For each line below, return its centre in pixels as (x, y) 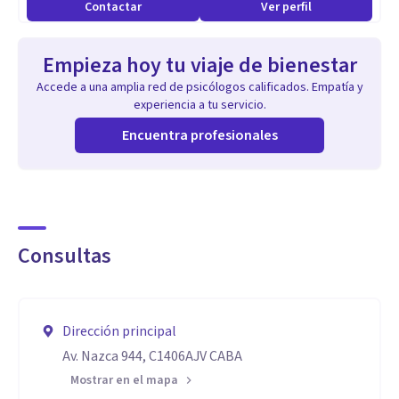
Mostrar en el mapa (124, 380)
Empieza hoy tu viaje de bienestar (199, 65)
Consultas (65, 256)
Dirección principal (119, 331)
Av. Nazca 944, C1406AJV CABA (152, 356)
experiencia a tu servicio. (199, 105)
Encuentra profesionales (199, 135)
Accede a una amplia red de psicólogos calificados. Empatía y (199, 87)
